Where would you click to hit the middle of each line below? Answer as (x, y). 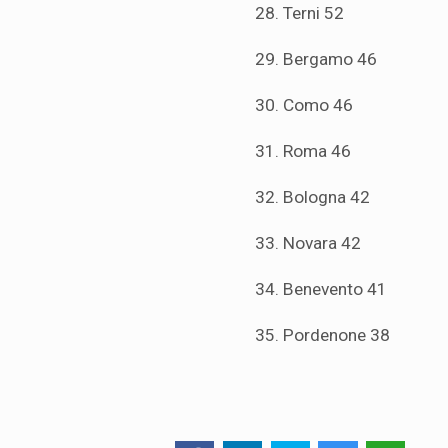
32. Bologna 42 (312, 197)
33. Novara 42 (308, 243)
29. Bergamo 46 (316, 59)
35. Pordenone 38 (322, 335)
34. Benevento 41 (321, 289)
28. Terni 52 (299, 13)
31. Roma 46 (303, 151)
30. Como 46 (304, 105)
